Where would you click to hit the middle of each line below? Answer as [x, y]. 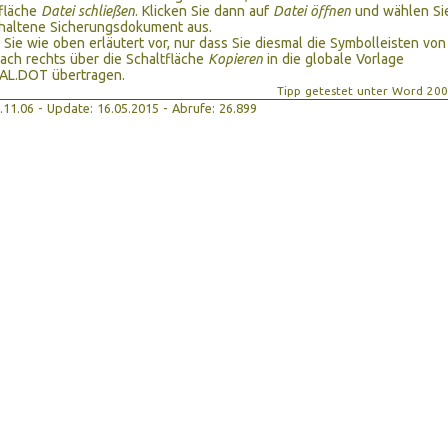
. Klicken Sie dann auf [204, 11]
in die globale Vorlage [333, 59]
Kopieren [235, 59]
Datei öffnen [312, 11]
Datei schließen [88, 11]
